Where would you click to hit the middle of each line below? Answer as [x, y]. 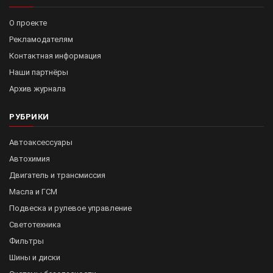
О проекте [28, 23]
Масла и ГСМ [33, 192]
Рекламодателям [41, 39]
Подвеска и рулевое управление [70, 208]
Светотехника [35, 225]
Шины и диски [35, 257]
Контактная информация [55, 56]
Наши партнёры [39, 72]
